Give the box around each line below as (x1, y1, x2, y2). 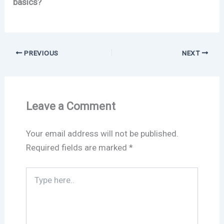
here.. (25, 177, 43, 186)
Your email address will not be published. (25, 128, 178, 138)
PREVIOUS (22, 48, 58, 57)
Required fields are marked (25, 142, 129, 152)
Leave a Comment (25, 100, 115, 112)
